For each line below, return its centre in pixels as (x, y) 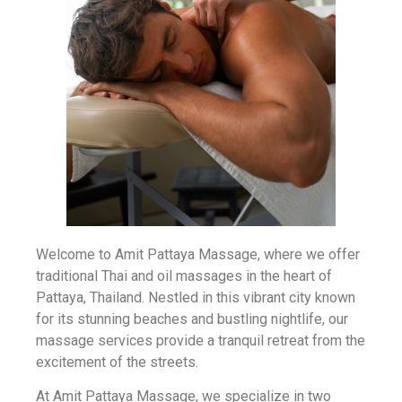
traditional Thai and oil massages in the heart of (184, 275)
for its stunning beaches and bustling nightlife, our (192, 319)
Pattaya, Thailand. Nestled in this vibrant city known (196, 297)
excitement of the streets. (117, 362)
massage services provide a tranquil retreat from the (201, 340)
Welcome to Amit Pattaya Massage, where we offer (198, 254)
